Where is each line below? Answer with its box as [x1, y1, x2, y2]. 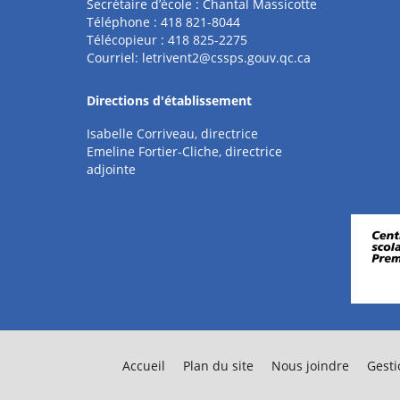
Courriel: [87, 49, 142, 66]
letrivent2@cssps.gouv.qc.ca [142, 49, 311, 66]
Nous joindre [271, 357, 349, 374]
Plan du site [183, 357, 254, 374]
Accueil [122, 357, 165, 374]
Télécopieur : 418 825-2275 [87, 31, 247, 48]
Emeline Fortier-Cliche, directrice [87, 143, 282, 160]
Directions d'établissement [87, 92, 252, 109]
